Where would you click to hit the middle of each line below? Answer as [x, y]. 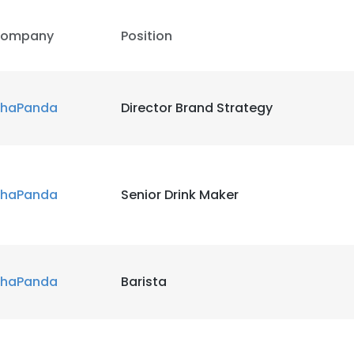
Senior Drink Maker [180, 195]
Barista [144, 282]
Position [147, 36]
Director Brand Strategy [197, 108]
